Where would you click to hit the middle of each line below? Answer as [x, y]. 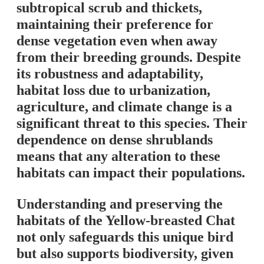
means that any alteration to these [118, 156]
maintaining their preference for [115, 24]
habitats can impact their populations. [131, 173]
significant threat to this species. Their [132, 123]
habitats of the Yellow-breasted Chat [126, 221]
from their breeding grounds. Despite [129, 57]
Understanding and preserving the [120, 204]
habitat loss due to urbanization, [113, 90]
